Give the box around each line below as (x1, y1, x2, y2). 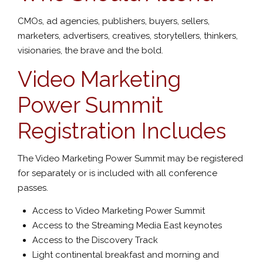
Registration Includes (18, 117, 226, 144)
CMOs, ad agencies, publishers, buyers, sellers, (18, 16, 210, 26)
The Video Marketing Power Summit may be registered (18, 153, 243, 164)
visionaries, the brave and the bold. (18, 45, 163, 56)
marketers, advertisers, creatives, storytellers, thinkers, (18, 31, 238, 41)
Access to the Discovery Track (32, 234, 158, 245)
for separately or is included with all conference (18, 168, 217, 178)
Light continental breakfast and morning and (32, 249, 219, 260)
